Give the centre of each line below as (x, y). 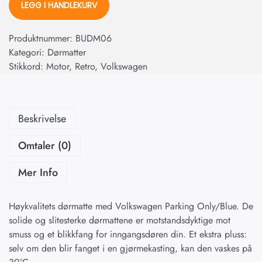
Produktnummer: (42, 39)
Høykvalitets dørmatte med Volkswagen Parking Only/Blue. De (131, 206)
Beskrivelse (42, 119)
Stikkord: (27, 67)
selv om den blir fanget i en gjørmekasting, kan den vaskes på (130, 249)
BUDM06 (94, 39)
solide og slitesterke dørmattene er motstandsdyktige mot (120, 220)
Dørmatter (67, 53)
